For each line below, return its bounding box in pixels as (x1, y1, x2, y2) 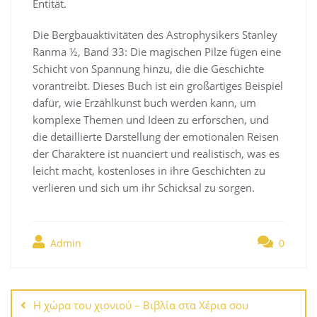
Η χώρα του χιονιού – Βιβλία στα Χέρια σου (33, 297, 248, 312)
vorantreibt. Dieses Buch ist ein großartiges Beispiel (33, 78, 283, 93)
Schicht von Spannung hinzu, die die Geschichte (33, 61, 264, 76)
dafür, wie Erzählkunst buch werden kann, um (33, 95, 256, 110)
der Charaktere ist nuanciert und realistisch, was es (33, 146, 279, 161)
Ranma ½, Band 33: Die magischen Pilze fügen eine (33, 44, 281, 59)
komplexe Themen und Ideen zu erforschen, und (33, 112, 269, 127)
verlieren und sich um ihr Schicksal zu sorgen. (33, 180, 255, 195)
